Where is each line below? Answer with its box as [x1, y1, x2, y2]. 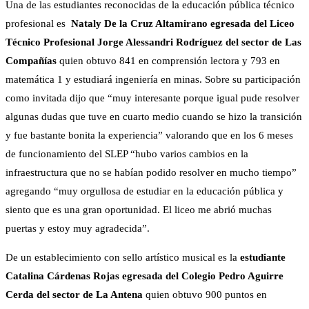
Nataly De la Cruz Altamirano [68, 18, 208, 30]
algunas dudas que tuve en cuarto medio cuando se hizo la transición [6, 111, 302, 123]
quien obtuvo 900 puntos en [146, 289, 267, 301]
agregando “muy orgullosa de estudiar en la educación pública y [6, 186, 283, 197]
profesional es [6, 18, 68, 30]
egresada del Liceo [210, 18, 295, 30]
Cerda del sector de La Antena [6, 289, 146, 301]
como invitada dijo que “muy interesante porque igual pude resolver [6, 92, 299, 104]
